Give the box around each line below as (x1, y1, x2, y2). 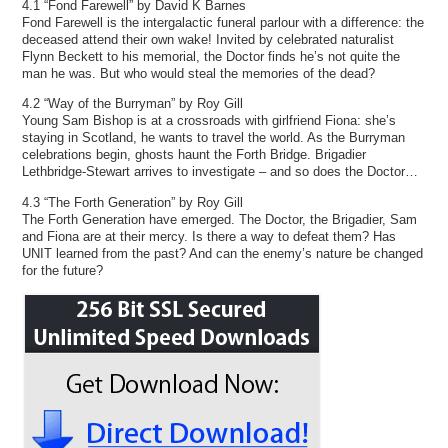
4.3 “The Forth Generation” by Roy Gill (22, 194, 244, 210)
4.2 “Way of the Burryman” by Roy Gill (22, 96, 244, 112)
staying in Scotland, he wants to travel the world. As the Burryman (22, 130, 406, 146)
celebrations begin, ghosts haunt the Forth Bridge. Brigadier (22, 147, 367, 163)
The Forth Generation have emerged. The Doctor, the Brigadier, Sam (22, 211, 418, 227)
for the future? (22, 262, 104, 278)
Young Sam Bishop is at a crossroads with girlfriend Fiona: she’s (22, 113, 397, 129)
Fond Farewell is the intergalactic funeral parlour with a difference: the (22, 15, 425, 31)
